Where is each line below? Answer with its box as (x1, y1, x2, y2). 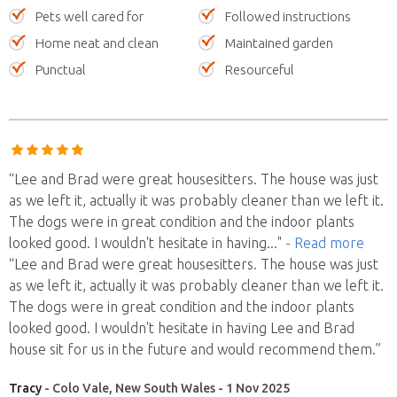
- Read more (285, 234, 364, 251)
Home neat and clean (35, 35, 159, 51)
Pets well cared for (35, 8, 144, 24)
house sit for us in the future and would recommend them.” (9, 340, 381, 357)
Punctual (35, 61, 86, 77)
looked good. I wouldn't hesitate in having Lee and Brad (9, 319, 354, 336)
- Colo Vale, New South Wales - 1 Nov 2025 (42, 380, 290, 395)
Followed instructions (225, 8, 351, 24)
